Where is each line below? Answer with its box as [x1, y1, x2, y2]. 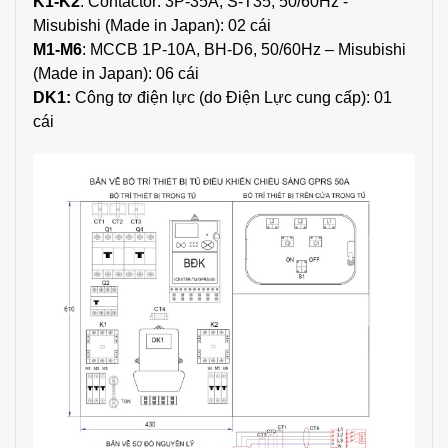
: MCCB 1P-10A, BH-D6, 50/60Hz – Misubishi [82, 40, 406, 58]
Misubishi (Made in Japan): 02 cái [33, 16, 271, 34]
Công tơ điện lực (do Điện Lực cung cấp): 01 [71, 88, 392, 106]
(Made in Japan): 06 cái [33, 64, 199, 82]
